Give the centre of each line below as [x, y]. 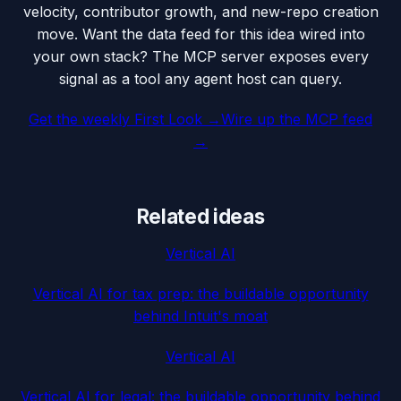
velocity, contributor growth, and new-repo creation [200, 11]
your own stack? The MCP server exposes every [200, 56]
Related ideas [200, 217]
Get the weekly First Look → [125, 119]
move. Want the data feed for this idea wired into [200, 34]
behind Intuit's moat [200, 316]
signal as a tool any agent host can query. [200, 78]
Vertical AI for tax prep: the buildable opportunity [200, 294]
